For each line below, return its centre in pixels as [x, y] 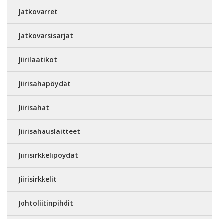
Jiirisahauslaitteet [49, 131]
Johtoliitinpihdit [46, 203]
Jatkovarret [38, 11]
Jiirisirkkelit [37, 179]
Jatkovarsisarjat [46, 35]
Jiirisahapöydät [44, 83]
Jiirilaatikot [38, 59]
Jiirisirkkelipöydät [48, 155]
